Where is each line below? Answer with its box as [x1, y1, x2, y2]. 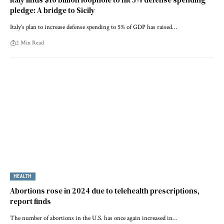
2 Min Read [16, 39, 44, 47]
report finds [10, 196, 51, 207]
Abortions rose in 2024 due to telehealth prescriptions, [10, 185, 199, 196]
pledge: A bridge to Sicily [10, 5, 95, 16]
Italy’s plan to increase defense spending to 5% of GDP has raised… [10, 23, 177, 32]
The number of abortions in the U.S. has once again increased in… [10, 214, 177, 223]
